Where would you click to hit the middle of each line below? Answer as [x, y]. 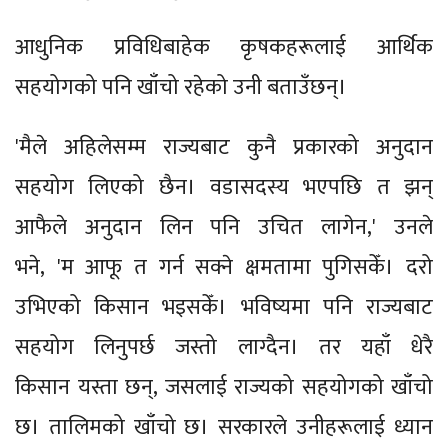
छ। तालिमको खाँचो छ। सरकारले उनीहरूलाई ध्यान [224, 427]
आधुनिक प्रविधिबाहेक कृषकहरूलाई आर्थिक [224, 47]
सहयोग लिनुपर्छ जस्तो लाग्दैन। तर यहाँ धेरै [224, 347]
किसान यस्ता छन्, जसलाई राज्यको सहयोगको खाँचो [224, 387]
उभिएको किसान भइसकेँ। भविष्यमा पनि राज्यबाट [224, 307]
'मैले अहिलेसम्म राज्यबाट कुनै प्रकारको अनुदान [224, 147]
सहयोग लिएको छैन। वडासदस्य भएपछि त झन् [224, 187]
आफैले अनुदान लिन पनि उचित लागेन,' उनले [224, 227]
